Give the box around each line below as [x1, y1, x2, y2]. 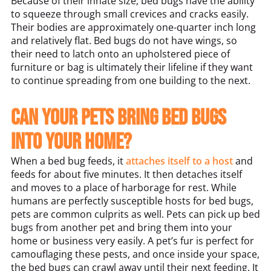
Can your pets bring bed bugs [11, 105, 226, 132]
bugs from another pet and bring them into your [11, 221, 232, 235]
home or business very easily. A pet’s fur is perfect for [11, 234, 254, 248]
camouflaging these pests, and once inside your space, [11, 247, 260, 261]
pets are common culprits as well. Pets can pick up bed [11, 207, 260, 221]
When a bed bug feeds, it [11, 154, 126, 168]
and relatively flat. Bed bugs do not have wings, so [11, 34, 237, 48]
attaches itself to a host [126, 154, 233, 168]
